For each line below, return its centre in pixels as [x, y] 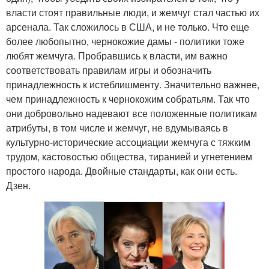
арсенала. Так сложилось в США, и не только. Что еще [128, 26]
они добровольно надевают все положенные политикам [131, 113]
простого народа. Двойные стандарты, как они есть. [122, 171]
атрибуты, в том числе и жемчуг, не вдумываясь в [117, 127]
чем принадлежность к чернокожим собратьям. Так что [128, 98]
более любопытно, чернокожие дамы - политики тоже [125, 41]
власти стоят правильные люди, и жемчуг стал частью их [133, 12]
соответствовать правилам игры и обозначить [109, 70]
